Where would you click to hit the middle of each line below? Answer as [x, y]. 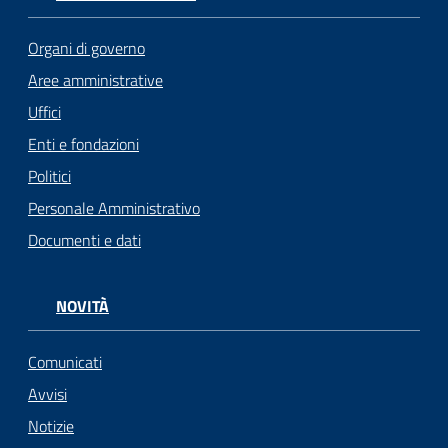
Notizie [51, 425]
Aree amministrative [95, 80]
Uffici [44, 112]
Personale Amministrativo [114, 208]
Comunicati [65, 361]
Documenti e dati [84, 240]
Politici [49, 176]
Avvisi [47, 393]
